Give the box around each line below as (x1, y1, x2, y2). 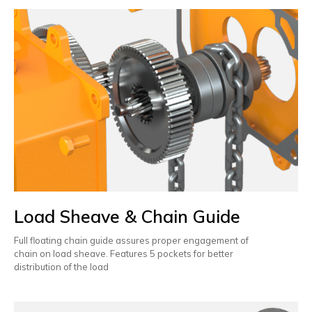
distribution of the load (14, 261, 109, 273)
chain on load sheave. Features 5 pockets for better (14, 248, 235, 260)
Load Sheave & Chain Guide (14, 205, 240, 228)
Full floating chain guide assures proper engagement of (14, 235, 251, 247)
